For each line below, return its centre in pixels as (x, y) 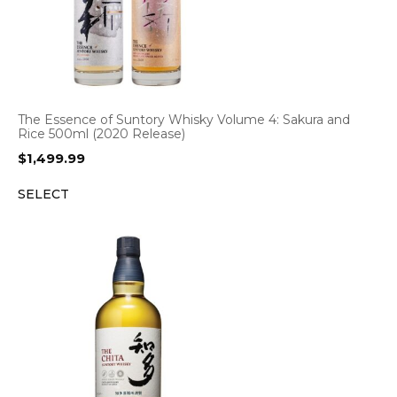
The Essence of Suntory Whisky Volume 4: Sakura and (184, 120)
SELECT (43, 194)
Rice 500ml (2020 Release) (101, 134)
